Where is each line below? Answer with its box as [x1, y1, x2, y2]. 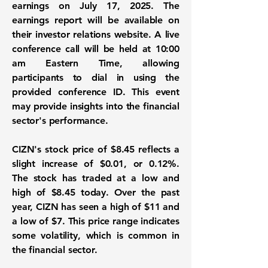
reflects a [135, 144, 179, 155]
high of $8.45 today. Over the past [12, 187, 179, 198]
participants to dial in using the [12, 72, 179, 83]
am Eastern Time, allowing [12, 57, 179, 69]
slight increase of [12, 158, 100, 169]
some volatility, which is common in [12, 230, 179, 241]
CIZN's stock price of [12, 144, 111, 155]
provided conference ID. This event [12, 86, 179, 98]
